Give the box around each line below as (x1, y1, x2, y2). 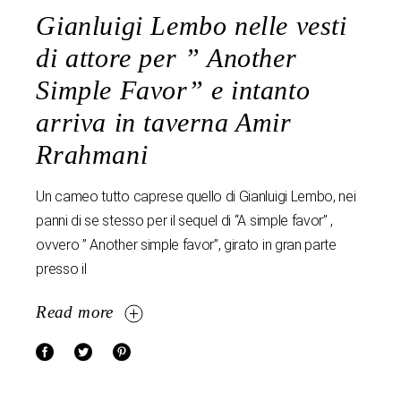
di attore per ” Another (36, 43, 297, 73)
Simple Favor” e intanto (36, 75, 311, 106)
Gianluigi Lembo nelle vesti (36, 11, 347, 41)
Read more (36, 303, 114, 322)
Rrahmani (36, 140, 149, 170)
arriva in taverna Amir (36, 107, 292, 138)
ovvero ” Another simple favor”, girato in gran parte (36, 236, 337, 254)
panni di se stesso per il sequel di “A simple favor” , (36, 212, 334, 230)
